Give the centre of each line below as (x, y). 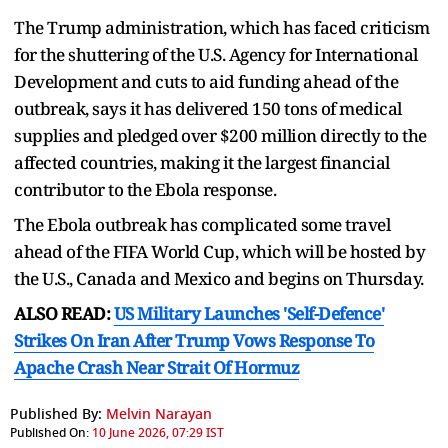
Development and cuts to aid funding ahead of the (206, 81)
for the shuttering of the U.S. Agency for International (216, 54)
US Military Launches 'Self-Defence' (248, 313)
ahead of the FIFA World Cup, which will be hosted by (219, 251)
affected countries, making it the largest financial (202, 162)
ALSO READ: (64, 313)
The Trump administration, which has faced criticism (222, 27)
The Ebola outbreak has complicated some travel (202, 224)
